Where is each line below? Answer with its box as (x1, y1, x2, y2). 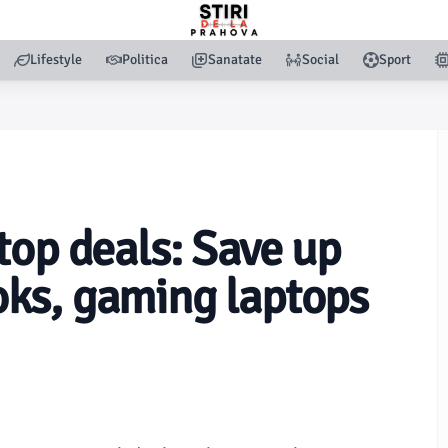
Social (302, 51, 339, 68)
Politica (122, 51, 168, 68)
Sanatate (208, 51, 262, 68)
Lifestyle (30, 51, 82, 68)
